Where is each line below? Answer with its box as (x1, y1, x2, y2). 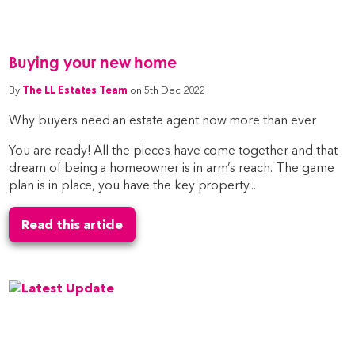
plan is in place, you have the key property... (9, 177, 256, 193)
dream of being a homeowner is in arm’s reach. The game (9, 159, 334, 175)
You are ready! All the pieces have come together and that (9, 142, 338, 158)
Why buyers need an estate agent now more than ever (9, 112, 316, 128)
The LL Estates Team (22, 83, 128, 96)
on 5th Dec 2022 (130, 83, 205, 96)
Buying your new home (9, 52, 177, 71)
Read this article (21, 216, 124, 232)
